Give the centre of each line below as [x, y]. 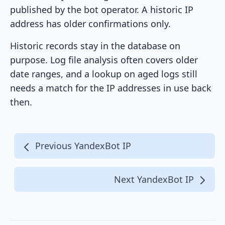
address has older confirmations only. [90, 24]
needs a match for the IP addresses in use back [111, 88]
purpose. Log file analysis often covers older [104, 60]
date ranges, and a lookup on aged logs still [104, 74]
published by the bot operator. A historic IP [102, 10]
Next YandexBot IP [155, 179]
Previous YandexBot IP [82, 146]
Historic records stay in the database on [95, 46]
